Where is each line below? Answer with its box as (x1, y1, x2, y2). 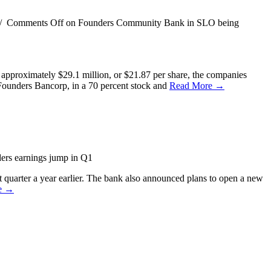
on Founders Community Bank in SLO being (64, 18, 239, 28)
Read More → (169, 80, 224, 91)
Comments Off (7, 18, 64, 28)
